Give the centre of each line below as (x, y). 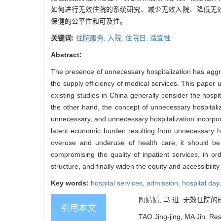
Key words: (71, 183)
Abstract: (66, 55)
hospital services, (119, 183)
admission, (164, 183)
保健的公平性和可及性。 (89, 21)
